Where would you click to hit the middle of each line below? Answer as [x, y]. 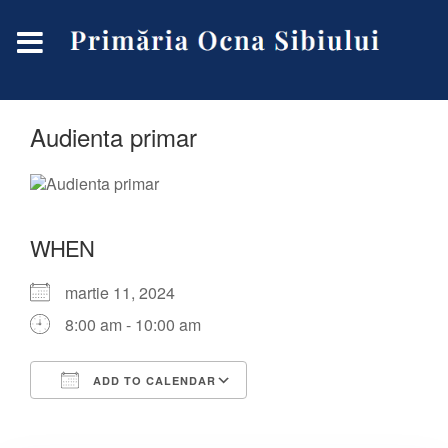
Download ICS [117, 416]
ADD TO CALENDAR [152, 380]
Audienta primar [113, 136]
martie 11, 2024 [128, 292]
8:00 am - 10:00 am [133, 324]
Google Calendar [327, 416]
